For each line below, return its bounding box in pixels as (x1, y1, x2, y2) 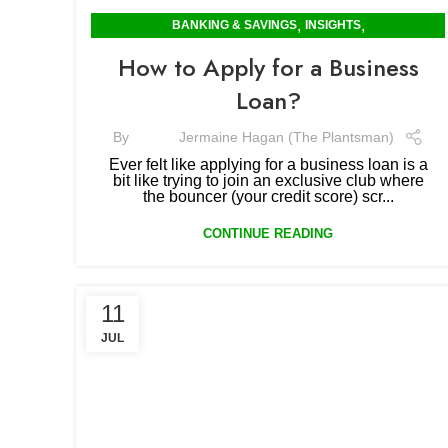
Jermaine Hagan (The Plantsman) (178, 128, 394, 145)
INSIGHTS (304, 18, 361, 32)
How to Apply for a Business (117, 50, 419, 85)
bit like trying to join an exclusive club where (112, 172, 424, 189)
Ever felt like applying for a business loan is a (108, 156, 428, 173)
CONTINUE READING (203, 226, 333, 241)
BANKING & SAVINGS (171, 18, 297, 32)
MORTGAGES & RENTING (194, 43, 342, 57)
